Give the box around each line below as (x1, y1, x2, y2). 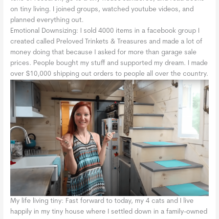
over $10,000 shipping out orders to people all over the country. (10, 70, 209, 77)
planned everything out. (10, 17, 84, 23)
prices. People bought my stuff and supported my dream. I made (10, 60, 208, 66)
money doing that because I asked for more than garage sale (10, 49, 197, 56)
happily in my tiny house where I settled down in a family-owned (10, 208, 208, 215)
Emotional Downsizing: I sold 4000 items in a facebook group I (10, 27, 200, 34)
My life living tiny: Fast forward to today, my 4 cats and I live (10, 197, 194, 204)
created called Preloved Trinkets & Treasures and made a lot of (10, 38, 203, 45)
